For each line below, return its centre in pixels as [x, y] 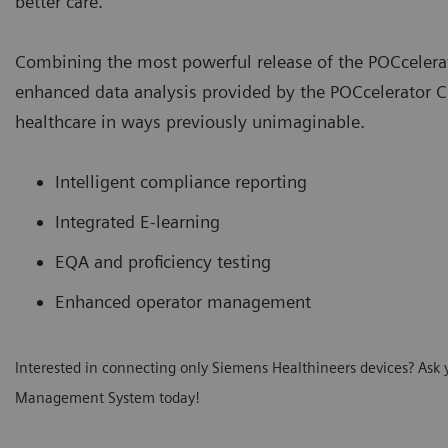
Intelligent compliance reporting [181, 182]
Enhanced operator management [183, 302]
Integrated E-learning [137, 222]
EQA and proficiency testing [163, 262]
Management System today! [107, 397]
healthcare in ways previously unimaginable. [190, 122]
